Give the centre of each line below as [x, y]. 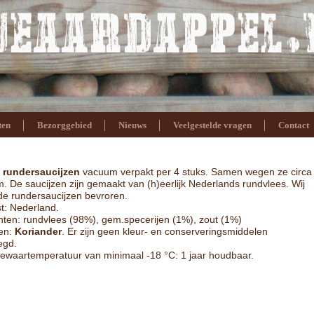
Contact [294, 125]
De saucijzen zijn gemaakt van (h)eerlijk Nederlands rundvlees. [149, 184]
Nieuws [132, 125]
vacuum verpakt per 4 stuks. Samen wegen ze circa [196, 172]
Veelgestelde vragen [212, 125]
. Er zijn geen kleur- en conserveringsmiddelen [165, 231]
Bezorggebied [64, 125]
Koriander [38, 231]
